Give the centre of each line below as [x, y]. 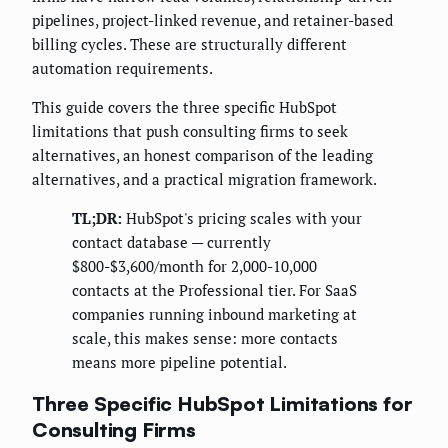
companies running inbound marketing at [214, 314]
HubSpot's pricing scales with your [242, 218]
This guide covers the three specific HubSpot [184, 107]
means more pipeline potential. [179, 362]
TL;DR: [97, 218]
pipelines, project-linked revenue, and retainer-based [212, 20]
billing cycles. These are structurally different [189, 44]
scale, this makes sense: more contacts [205, 338]
